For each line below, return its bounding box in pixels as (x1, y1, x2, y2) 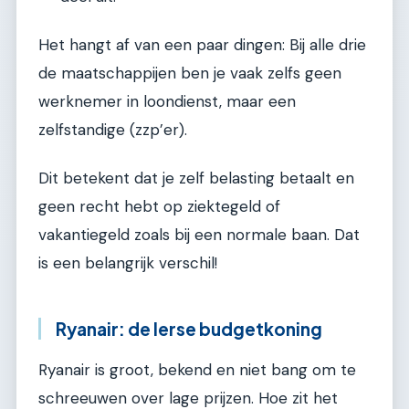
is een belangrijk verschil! (38, 252, 217, 273)
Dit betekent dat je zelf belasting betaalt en (38, 167, 354, 188)
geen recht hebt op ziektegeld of (38, 195, 280, 216)
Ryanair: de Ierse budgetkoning (56, 317, 322, 340)
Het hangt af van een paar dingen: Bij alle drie (38, 34, 366, 55)
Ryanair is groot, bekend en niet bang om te (38, 359, 356, 380)
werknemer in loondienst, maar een (38, 90, 296, 111)
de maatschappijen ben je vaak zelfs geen (38, 62, 341, 83)
